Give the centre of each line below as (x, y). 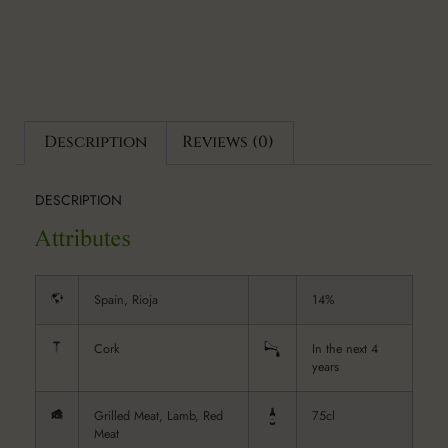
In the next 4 (345, 349)
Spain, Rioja (126, 300)
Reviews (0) (227, 142)
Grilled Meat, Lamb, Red (158, 416)
